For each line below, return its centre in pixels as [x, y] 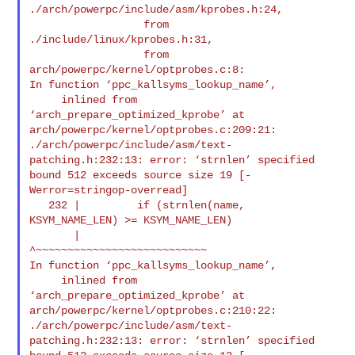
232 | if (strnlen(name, [39, 205]
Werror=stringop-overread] [109, 190]
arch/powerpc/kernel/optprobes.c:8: [137, 69]
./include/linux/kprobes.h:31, [122, 39]
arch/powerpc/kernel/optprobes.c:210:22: [153, 310]
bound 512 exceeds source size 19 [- [141, 175]
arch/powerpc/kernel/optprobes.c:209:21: [153, 130]
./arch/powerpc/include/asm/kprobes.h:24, [157, 9]
